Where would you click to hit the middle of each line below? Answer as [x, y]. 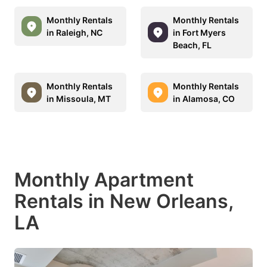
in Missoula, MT [79, 98]
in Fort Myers [199, 32]
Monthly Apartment [104, 179]
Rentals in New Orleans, [124, 201]
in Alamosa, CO [204, 98]
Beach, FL [192, 45]
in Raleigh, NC [74, 32]
